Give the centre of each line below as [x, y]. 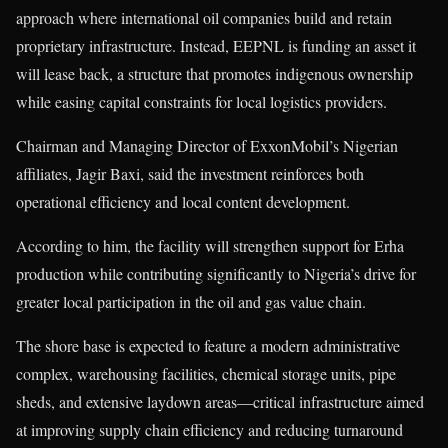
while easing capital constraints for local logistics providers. [201, 102]
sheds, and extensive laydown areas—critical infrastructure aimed [220, 402]
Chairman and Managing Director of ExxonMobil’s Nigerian [207, 146]
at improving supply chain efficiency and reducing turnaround [209, 430]
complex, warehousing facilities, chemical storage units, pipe [206, 374]
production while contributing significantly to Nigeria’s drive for [216, 274]
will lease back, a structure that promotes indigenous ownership [214, 74]
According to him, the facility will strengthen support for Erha [210, 246]
